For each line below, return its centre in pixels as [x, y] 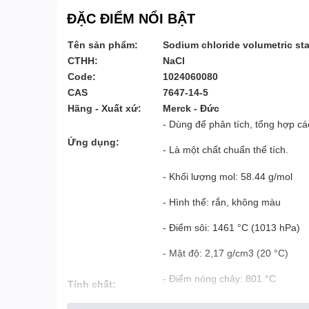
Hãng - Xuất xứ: [104, 108]
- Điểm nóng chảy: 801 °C [219, 278]
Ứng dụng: [93, 142]
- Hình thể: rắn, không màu [222, 202]
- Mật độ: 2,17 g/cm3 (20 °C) [226, 253]
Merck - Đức [191, 108]
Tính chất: [92, 284]
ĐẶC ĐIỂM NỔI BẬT [131, 18]
